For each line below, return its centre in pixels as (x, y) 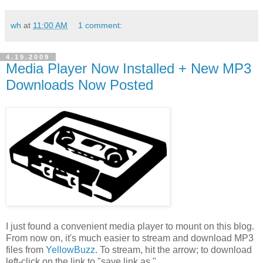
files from (26, 249)
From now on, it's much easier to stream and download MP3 (130, 238)
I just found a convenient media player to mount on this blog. (130, 226)
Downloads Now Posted (80, 85)
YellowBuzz (70, 249)
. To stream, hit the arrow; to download (173, 249)
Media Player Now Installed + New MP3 (129, 68)
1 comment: (100, 25)
